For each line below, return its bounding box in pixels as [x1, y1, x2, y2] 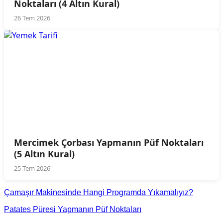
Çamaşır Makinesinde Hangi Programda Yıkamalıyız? [4, 188, 193, 197]
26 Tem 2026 [14, 13, 50, 23]
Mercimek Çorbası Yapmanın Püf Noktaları [14, 136, 204, 149]
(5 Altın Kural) [14, 148, 75, 160]
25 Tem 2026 [14, 164, 50, 173]
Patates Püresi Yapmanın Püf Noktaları [4, 205, 141, 214]
